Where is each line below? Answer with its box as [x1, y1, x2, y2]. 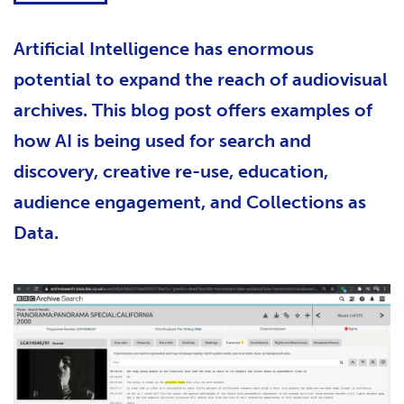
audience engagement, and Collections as [14, 191, 366, 213]
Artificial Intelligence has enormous [14, 38, 314, 60]
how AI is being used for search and [14, 130, 311, 151]
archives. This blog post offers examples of [14, 99, 372, 121]
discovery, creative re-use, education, [14, 161, 328, 182]
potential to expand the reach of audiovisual [14, 69, 388, 90]
